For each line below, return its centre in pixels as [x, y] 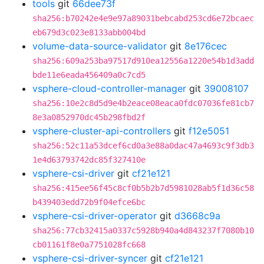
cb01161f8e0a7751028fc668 [89, 245]
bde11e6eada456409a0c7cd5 [89, 75]
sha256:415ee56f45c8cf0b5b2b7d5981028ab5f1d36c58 [143, 188]
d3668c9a [197, 216]
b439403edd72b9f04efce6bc [89, 202]
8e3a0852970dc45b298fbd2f [89, 117]
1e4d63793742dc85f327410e [89, 160]
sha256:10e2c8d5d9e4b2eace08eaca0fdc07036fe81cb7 [143, 103]
